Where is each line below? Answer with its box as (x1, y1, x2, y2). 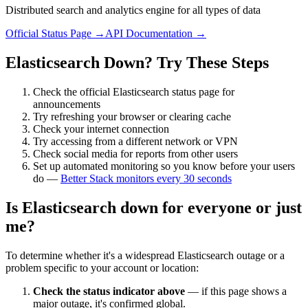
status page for (169, 86, 234, 98)
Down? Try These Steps (100, 54, 269, 72)
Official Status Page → (5, 27, 105, 40)
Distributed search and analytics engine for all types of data (5, 4, 261, 16)
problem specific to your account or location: (5, 262, 199, 274)
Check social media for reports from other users (33, 148, 238, 160)
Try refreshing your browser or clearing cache (33, 111, 231, 123)
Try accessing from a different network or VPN (33, 135, 238, 148)
